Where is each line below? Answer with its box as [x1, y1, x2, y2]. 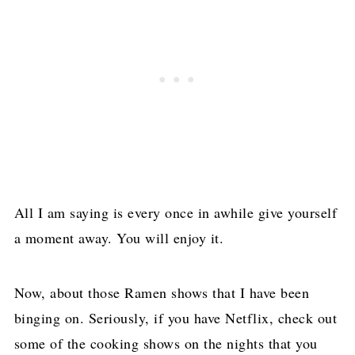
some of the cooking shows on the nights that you [13, 334, 318, 353]
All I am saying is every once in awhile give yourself [13, 203, 338, 223]
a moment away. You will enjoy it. [13, 228, 224, 248]
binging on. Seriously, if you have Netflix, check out [13, 308, 338, 328]
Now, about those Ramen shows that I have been [13, 283, 310, 303]
